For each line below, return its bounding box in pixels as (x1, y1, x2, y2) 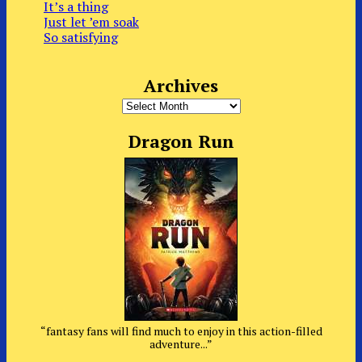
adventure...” (149, 335, 213, 351)
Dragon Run (128, 129, 234, 154)
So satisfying (44, 27, 118, 46)
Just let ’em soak (44, 12, 139, 31)
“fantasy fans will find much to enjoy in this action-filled (40, 322, 322, 339)
